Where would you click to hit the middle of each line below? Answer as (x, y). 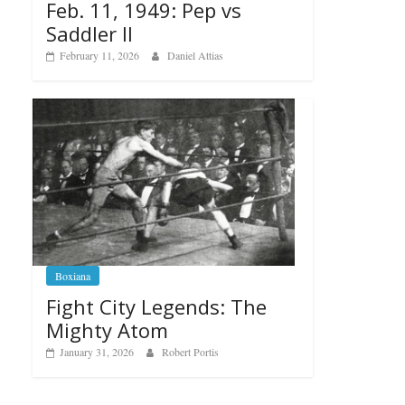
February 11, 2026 (99, 55)
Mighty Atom (107, 330)
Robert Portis (190, 352)
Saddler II (89, 33)
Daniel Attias (195, 55)
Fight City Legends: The (156, 307)
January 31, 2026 (97, 352)
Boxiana (73, 276)
